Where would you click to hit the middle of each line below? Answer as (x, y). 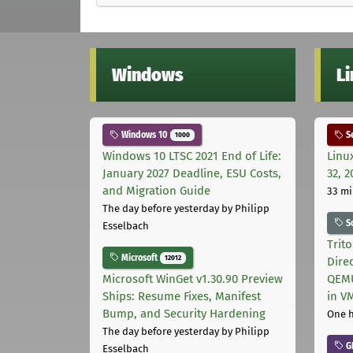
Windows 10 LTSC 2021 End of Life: (192, 156)
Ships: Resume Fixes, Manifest (182, 296)
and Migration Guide (156, 190)
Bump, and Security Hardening (184, 313)
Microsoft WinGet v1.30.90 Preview (193, 279)
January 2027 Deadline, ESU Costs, (192, 173)
